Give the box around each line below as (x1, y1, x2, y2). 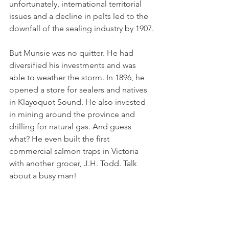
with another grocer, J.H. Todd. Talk (9, 158, 139, 168)
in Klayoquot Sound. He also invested (9, 97, 148, 107)
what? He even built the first (9, 134, 111, 144)
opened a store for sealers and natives (9, 85, 149, 95)
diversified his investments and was (9, 60, 138, 70)
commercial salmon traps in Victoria (9, 146, 141, 156)
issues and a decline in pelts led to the (9, 11, 150, 21)
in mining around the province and (9, 109, 137, 119)
